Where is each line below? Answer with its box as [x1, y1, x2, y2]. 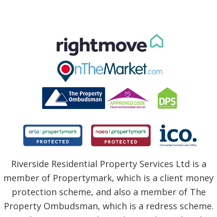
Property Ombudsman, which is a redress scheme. [3, 200, 214, 212]
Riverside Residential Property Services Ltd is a [11, 157, 206, 170]
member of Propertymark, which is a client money [3, 171, 214, 184]
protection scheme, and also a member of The [11, 186, 206, 198]
